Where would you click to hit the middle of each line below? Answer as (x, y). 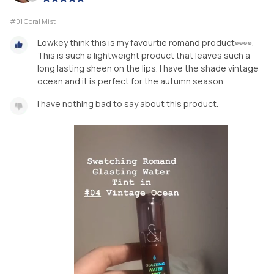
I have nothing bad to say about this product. (128, 104)
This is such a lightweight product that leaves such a (144, 56)
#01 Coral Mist (33, 21)
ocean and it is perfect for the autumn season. (131, 81)
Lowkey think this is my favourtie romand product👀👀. (146, 43)
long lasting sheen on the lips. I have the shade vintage (148, 68)
